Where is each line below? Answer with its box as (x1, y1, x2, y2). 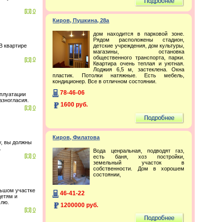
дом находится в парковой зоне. (93, 31, 184, 37)
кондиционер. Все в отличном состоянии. (53, 78, 157, 85)
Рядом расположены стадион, (93, 37, 184, 43)
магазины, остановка (93, 49, 184, 55)
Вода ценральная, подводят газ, (93, 147, 184, 154)
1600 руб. (60, 101, 88, 109)
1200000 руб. (60, 201, 99, 209)
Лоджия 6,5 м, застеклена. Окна (93, 66, 184, 73)
